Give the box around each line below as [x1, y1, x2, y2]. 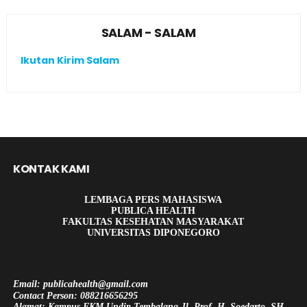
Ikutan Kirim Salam [20, 53, 119, 67]
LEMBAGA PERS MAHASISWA [84, 195, 223, 205]
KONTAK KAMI [12, 161, 90, 177]
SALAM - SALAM [101, 24, 196, 41]
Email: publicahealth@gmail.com [12, 279, 148, 289]
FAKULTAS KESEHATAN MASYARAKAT [62, 217, 245, 227]
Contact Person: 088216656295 [12, 291, 138, 301]
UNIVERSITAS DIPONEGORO [86, 228, 220, 238]
